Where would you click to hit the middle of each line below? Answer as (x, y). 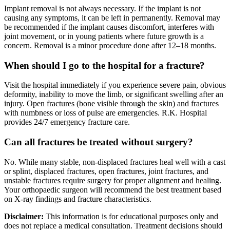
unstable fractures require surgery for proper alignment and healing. (113, 180)
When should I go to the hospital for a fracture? (104, 65)
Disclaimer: (24, 216)
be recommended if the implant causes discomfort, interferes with (109, 27)
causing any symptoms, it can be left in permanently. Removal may (112, 17)
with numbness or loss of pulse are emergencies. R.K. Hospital (106, 113)
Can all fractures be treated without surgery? (99, 142)
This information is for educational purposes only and (131, 216)
